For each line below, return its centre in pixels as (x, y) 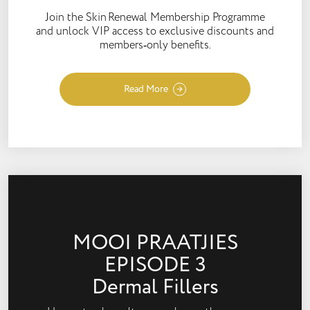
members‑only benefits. (155, 45)
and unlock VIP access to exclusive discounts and (155, 31)
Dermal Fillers (155, 287)
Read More (146, 89)
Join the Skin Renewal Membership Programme (155, 17)
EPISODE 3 (155, 265)
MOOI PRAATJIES (155, 243)
